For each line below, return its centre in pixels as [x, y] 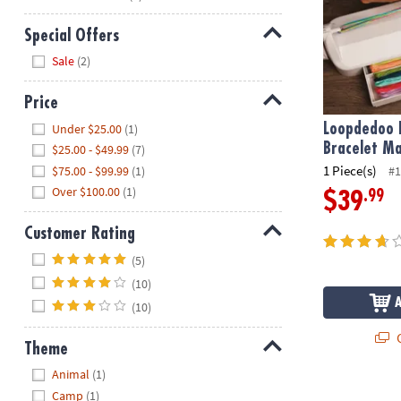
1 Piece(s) [350, 170]
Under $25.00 [87, 128]
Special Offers [71, 35]
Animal [71, 375]
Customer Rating [79, 233]
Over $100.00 [86, 192]
